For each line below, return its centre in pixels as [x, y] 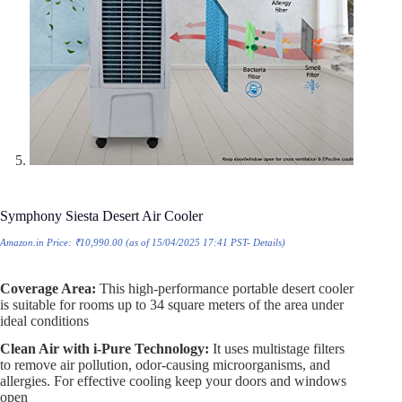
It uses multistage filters [277, 348]
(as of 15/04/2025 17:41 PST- [188, 243]
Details [267, 243]
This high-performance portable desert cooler [225, 289]
